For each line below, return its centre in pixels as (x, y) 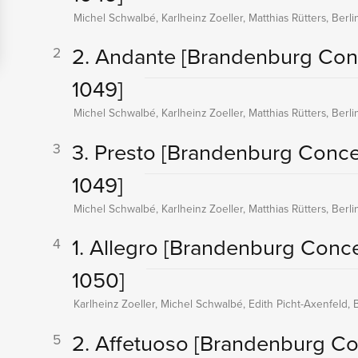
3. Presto (116, 151)
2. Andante (126, 56)
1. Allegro (117, 247)
